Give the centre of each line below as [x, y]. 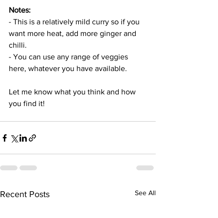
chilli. [19, 45]
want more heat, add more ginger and [73, 34]
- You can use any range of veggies [69, 57]
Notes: [21, 10]
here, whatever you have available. [69, 69]
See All [145, 193]
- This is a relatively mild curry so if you [75, 22]
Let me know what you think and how [73, 92]
